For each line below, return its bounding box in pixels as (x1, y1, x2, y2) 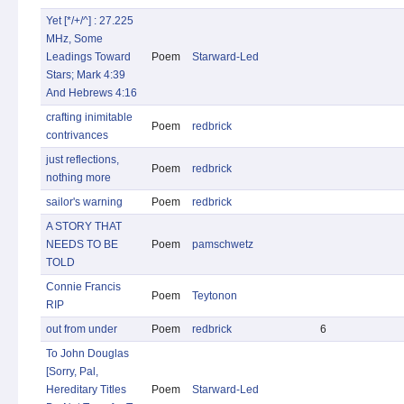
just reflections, (46, 153, 119, 166)
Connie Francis (46, 280, 121, 293)
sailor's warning (46, 196, 123, 208)
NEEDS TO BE (46, 238, 118, 251)
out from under (46, 323, 117, 335)
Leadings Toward (46, 50, 131, 63)
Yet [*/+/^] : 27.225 (46, 14, 133, 27)
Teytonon (192, 289, 237, 302)
